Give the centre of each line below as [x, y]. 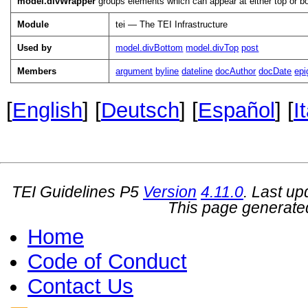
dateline [197, 71]
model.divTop [212, 47]
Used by [35, 47]
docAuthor [236, 71]
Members [37, 71]
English [47, 110]
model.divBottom [150, 47]
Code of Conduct [107, 261]
